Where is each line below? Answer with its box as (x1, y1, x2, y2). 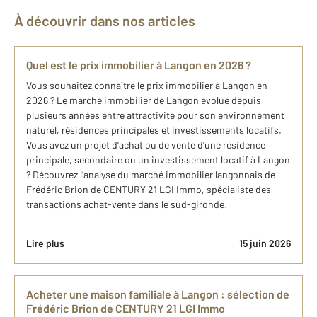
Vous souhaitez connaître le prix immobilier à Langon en (26, 79, 267, 91)
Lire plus (26, 236, 64, 249)
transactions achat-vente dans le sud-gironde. (26, 197, 227, 210)
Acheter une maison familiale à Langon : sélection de (26, 287, 289, 301)
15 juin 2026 (239, 236, 291, 249)
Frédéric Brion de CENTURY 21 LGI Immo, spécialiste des (26, 183, 271, 195)
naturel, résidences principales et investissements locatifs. (26, 123, 282, 136)
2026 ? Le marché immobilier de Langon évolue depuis (26, 93, 261, 106)
